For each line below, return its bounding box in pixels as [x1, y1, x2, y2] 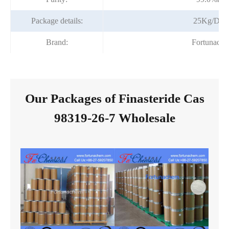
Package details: [31, 16, 83, 26]
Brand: [45, 38, 68, 47]
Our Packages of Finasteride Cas [25, 91, 204, 106]
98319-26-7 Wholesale [54, 111, 175, 125]
